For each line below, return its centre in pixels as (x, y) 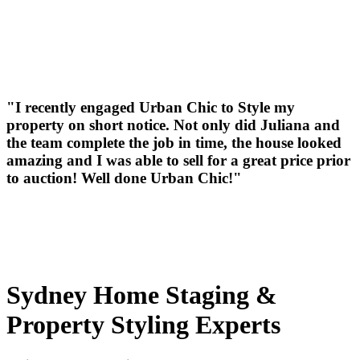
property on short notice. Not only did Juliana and (173, 125)
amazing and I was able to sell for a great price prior (178, 160)
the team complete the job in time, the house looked (174, 142)
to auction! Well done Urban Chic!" (124, 178)
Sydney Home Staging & (142, 295)
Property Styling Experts (143, 325)
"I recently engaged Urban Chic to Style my (151, 107)
